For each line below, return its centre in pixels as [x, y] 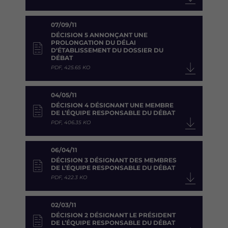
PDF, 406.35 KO [71, 123]
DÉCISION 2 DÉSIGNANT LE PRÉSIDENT [113, 215]
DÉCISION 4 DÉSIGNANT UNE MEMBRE [112, 105]
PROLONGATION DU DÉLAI [93, 43]
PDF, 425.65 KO [70, 68]
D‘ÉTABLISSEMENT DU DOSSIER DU [107, 50]
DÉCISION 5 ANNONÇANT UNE [99, 35]
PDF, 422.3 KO [69, 178]
